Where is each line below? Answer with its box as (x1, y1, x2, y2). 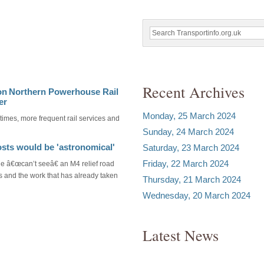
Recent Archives (142, 81, 245, 102)
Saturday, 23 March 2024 (142, 142, 239, 153)
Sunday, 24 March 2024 (142, 126, 234, 137)
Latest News (142, 225, 219, 245)
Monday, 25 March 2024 (142, 110, 236, 121)
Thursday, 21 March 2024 (142, 174, 241, 184)
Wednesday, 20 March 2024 (142, 190, 250, 200)
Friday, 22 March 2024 (142, 158, 229, 169)
